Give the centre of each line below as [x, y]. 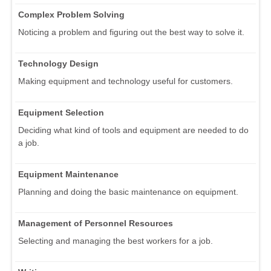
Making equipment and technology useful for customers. [126, 81]
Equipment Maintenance [68, 175]
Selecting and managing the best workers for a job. [116, 241]
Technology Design [58, 64]
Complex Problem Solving [71, 15]
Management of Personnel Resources [96, 224]
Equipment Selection [61, 113]
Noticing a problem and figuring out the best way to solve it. [131, 32]
